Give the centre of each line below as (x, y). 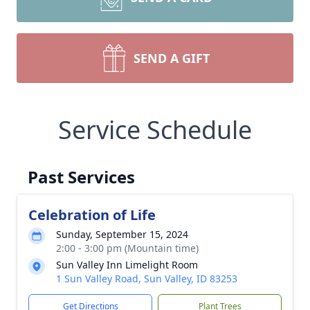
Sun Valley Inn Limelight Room (127, 265)
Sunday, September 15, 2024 (122, 234)
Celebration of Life (92, 215)
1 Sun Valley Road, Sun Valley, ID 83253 (147, 279)
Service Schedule (155, 130)
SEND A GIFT (172, 58)
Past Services (81, 177)
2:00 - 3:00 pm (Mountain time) (127, 248)
